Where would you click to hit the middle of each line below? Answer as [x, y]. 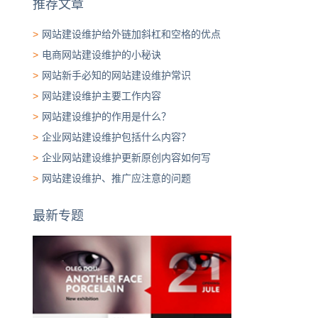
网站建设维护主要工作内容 [102, 96]
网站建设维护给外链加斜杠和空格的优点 [131, 34]
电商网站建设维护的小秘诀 [102, 55]
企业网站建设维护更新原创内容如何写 [126, 158]
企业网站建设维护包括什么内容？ [116, 137]
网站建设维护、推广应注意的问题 [116, 178]
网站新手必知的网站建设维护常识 [116, 75]
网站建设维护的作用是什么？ [106, 116]
